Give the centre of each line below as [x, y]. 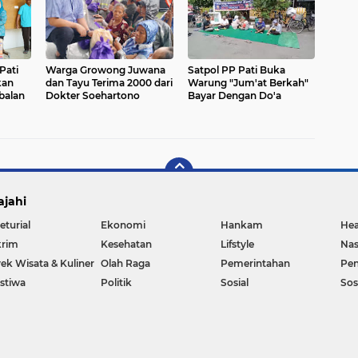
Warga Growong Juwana [105, 70]
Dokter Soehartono [93, 96]
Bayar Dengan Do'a [234, 96]
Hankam [242, 225]
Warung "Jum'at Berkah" [248, 83]
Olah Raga [126, 264]
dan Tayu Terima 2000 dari [109, 83]
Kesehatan [127, 245]
